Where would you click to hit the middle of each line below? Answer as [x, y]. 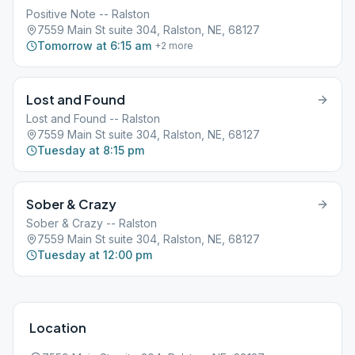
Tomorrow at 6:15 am [94, 46]
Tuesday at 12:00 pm [95, 255]
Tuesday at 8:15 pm [91, 150]
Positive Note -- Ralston [88, 14]
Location [58, 328]
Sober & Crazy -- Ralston [92, 223]
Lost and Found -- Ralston [93, 118]
